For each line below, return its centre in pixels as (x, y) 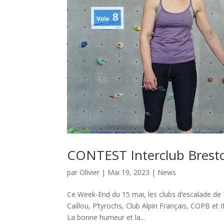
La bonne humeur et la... (106, 217)
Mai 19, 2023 (129, 172)
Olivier (90, 172)
